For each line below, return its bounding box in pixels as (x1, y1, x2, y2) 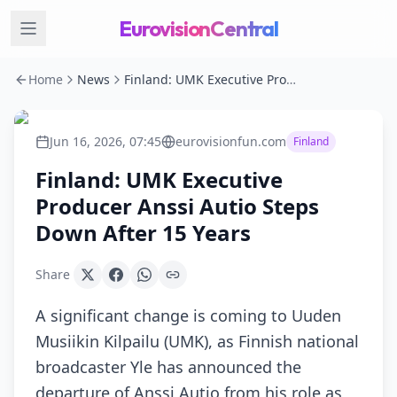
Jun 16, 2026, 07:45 (50, 133, 161, 150)
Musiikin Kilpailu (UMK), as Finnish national (35, 331, 359, 352)
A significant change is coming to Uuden (35, 305, 341, 326)
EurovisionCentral (119, 15, 278, 42)
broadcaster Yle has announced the (35, 356, 301, 378)
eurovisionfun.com (175, 133, 286, 150)
